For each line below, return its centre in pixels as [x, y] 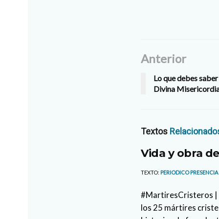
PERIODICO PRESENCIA [189, 173]
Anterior [164, 59]
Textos [155, 131]
